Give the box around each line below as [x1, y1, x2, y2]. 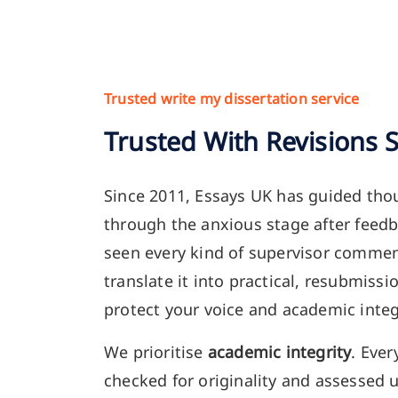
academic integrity [207, 340, 352, 362]
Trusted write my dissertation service [104, 89, 360, 109]
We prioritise [104, 340, 208, 362]
